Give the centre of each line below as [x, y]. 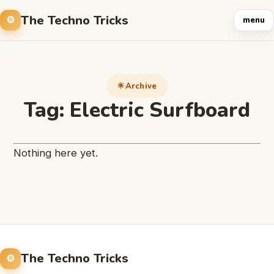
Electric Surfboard [160, 110]
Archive [141, 86]
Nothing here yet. [56, 153]
